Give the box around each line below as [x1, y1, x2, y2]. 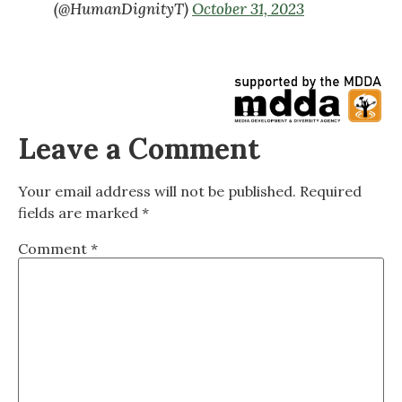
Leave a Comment [18, 129, 260, 167]
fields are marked [18, 203, 142, 222]
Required [300, 181, 362, 200]
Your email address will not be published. [18, 181, 296, 200]
